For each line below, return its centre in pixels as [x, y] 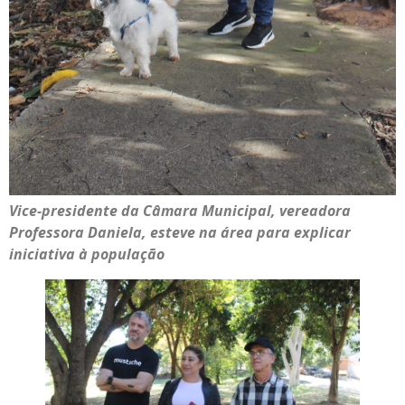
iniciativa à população [87, 254]
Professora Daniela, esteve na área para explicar [180, 232]
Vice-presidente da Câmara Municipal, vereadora [180, 210]
